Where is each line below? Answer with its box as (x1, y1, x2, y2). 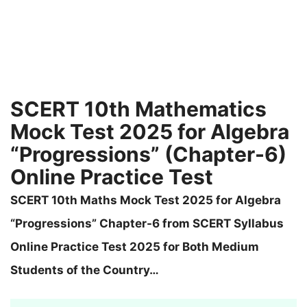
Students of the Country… (10, 262, 159, 277)
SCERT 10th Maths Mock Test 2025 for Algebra (10, 193, 281, 207)
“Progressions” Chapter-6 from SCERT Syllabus (10, 216, 284, 230)
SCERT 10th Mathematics (10, 96, 267, 121)
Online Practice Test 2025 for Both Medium (10, 239, 259, 254)
